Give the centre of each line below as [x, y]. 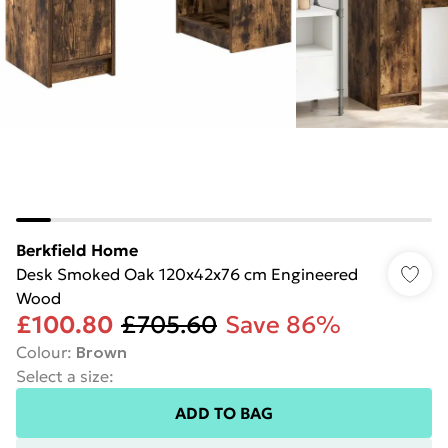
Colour [41, 352]
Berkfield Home [77, 250]
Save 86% [283, 325]
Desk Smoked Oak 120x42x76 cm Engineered [187, 274]
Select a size [62, 376]
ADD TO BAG [224, 413]
